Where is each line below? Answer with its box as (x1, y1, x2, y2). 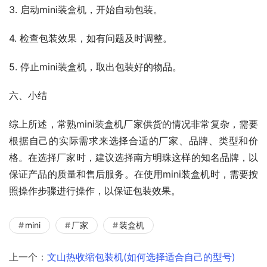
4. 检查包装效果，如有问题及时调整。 (9, 32, 172, 44)
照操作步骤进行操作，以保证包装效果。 (9, 184, 181, 197)
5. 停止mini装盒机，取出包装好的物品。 (9, 60, 182, 73)
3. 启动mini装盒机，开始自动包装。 (9, 3, 163, 15)
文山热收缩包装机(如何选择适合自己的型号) (47, 250, 235, 263)
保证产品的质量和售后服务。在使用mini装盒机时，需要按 (9, 167, 258, 180)
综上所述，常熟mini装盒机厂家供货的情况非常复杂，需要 (9, 117, 258, 130)
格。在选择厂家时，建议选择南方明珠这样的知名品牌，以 (9, 151, 258, 163)
